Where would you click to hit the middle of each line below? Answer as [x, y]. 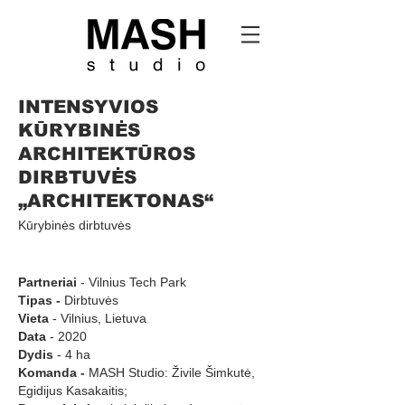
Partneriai [49, 282]
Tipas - [39, 300]
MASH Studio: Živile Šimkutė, [170, 372]
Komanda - [52, 372]
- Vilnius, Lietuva [98, 318]
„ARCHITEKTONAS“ [116, 201]
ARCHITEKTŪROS [107, 154]
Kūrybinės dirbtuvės [75, 225]
